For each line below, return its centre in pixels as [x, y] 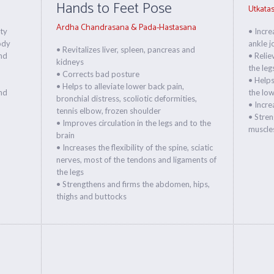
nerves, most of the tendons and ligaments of [137, 160]
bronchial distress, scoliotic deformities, [127, 98]
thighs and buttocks [92, 196]
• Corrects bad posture [98, 74]
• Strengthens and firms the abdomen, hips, [133, 184]
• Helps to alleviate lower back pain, [120, 86]
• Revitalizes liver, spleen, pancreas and [126, 50]
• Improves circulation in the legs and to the [134, 123]
